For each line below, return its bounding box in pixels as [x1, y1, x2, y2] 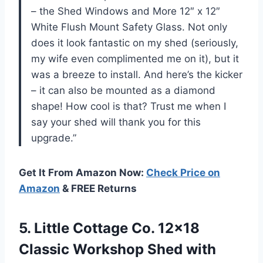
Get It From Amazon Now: [19, 166, 146, 178]
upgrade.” [31, 131, 76, 144]
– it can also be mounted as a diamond [31, 84, 215, 96]
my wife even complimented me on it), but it [31, 52, 239, 65]
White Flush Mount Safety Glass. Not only [31, 21, 227, 33]
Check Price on [146, 166, 220, 178]
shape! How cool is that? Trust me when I [31, 100, 226, 112]
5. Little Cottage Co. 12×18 [19, 219, 200, 237]
